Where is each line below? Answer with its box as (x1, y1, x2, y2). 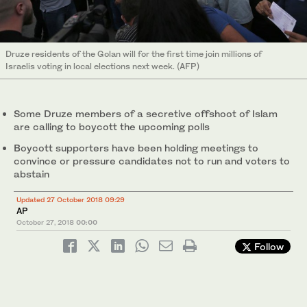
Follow (251, 240, 284, 252)
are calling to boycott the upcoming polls (14, 120, 210, 132)
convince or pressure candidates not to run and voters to (14, 154, 290, 167)
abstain (14, 167, 49, 180)
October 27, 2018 (16, 217, 74, 226)
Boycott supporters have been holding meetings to (14, 141, 258, 153)
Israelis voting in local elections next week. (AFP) (5, 60, 199, 71)
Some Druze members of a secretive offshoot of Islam (14, 107, 278, 119)
